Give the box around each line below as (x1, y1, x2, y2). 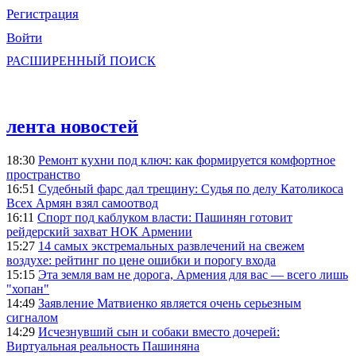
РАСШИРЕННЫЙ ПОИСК (6, 54, 156, 68)
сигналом (6, 311, 58, 325)
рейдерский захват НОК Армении (6, 225, 192, 239)
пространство (6, 168, 80, 182)
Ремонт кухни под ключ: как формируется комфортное (38, 153, 335, 168)
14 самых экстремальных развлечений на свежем (38, 239, 304, 253)
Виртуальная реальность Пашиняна (6, 339, 199, 354)
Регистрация (6, 6, 79, 22)
